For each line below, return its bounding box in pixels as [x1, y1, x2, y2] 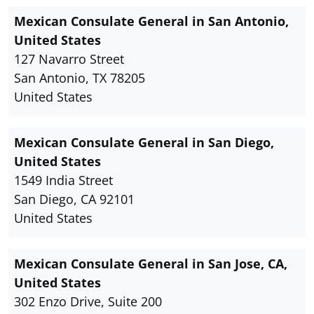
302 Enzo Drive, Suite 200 [14, 293, 162, 310]
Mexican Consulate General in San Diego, [14, 134, 274, 151]
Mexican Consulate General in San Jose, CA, [14, 255, 287, 273]
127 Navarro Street [14, 50, 124, 68]
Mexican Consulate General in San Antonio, [14, 13, 289, 30]
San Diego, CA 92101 [14, 191, 135, 208]
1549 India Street [14, 172, 113, 189]
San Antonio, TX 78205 [14, 69, 145, 87]
